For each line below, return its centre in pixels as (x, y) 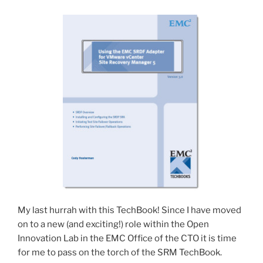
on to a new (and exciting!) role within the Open (113, 225)
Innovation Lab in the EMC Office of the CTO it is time (127, 239)
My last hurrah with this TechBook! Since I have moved (129, 210)
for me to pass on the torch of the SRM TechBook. (120, 253)
